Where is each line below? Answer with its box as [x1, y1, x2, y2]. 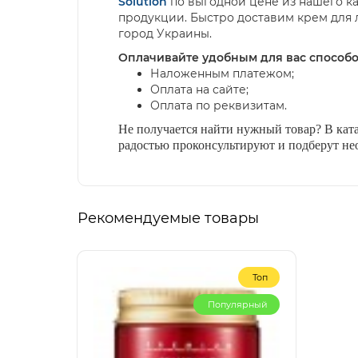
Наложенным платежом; [150, 66, 294, 82]
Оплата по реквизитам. [150, 98, 287, 113]
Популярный [208, 299, 268, 311]
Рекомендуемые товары [78, 209, 259, 228]
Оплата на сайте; [150, 82, 249, 97]
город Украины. [118, 26, 212, 42]
